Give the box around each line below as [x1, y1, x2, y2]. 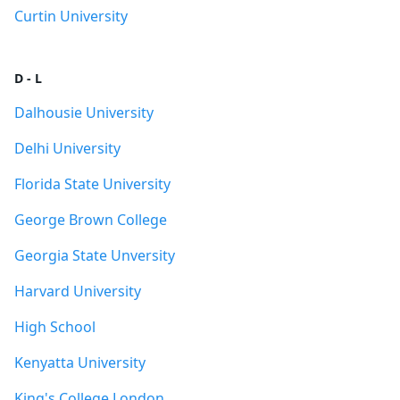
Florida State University [14, 174, 171, 194]
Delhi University [14, 138, 121, 158]
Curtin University [14, 6, 128, 26]
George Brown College [14, 210, 167, 229]
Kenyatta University [14, 353, 146, 372]
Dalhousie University [14, 103, 154, 122]
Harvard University [14, 281, 141, 301]
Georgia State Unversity [14, 246, 175, 265]
